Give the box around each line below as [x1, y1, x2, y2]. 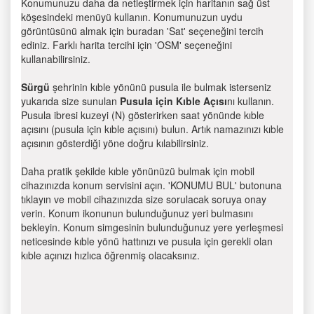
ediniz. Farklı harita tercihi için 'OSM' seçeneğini [21, 38, 232, 52]
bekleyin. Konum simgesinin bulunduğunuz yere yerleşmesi [21, 220, 283, 234]
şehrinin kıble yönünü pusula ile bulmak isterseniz [50, 80, 271, 94]
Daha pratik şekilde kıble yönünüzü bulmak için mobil [21, 164, 254, 178]
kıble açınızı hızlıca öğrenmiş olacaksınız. [21, 248, 200, 262]
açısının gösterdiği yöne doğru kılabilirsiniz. [21, 136, 209, 150]
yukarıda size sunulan [21, 94, 120, 108]
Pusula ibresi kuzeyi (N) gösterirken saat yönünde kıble [21, 108, 264, 122]
